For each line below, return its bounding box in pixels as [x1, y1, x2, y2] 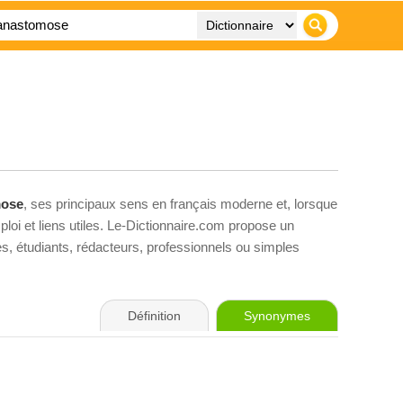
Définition [128, 309, 181, 323]
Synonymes [244, 309, 310, 323]
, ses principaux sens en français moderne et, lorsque [23, 196, 337, 211]
